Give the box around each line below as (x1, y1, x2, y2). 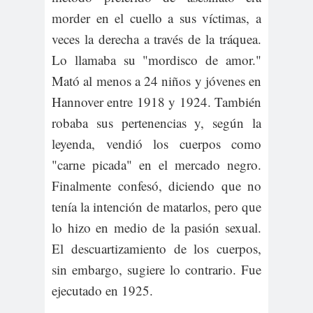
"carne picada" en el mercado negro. (52, 155, 261, 173)
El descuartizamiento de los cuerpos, (52, 239, 261, 257)
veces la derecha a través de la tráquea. (52, 29, 261, 48)
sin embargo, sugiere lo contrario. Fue (52, 260, 261, 278)
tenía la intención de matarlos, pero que (52, 197, 261, 215)
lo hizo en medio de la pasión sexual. (52, 218, 261, 236)
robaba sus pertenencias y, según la (52, 113, 261, 131)
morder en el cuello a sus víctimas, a (52, 8, 261, 27)
